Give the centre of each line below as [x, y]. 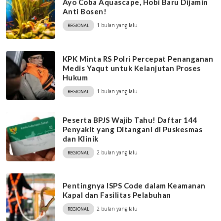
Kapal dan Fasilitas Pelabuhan [117, 195]
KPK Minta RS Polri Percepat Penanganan [138, 58]
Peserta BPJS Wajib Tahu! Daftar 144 [130, 120]
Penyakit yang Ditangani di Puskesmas [133, 129]
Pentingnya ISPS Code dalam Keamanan [134, 185]
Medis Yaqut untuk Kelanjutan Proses [132, 68]
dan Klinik [81, 138]
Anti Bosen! [85, 11]
